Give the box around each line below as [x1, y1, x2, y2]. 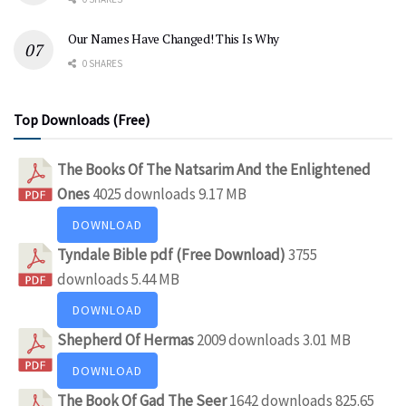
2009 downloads [197, 329, 300, 350]
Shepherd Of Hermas [57, 329, 197, 350]
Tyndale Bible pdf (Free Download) [57, 244, 288, 265]
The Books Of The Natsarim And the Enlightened [57, 159, 371, 179]
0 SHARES [81, 56, 122, 70]
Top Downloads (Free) [14, 110, 150, 129]
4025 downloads [92, 183, 196, 204]
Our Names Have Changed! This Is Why [68, 29, 280, 47]
